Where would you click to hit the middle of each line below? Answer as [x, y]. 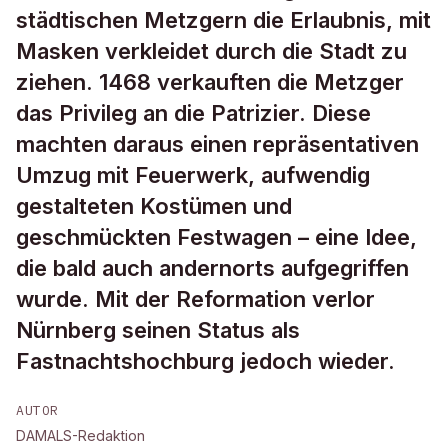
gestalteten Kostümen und [154, 206]
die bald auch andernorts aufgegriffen [212, 268]
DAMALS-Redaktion [80, 435]
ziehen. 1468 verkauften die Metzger [210, 82]
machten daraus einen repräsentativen [217, 144]
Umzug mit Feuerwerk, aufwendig [193, 175]
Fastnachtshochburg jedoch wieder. [205, 361]
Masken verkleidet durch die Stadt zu [211, 51]
